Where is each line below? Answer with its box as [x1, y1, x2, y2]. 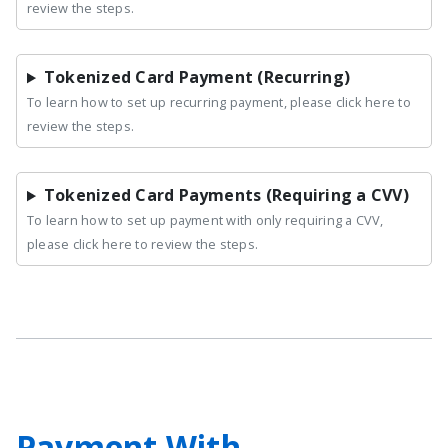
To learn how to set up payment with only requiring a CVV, [27, 211, 384, 230]
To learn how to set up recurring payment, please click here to [27, 93, 411, 112]
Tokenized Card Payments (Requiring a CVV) [43, 184, 409, 207]
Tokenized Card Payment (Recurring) [43, 66, 351, 89]
